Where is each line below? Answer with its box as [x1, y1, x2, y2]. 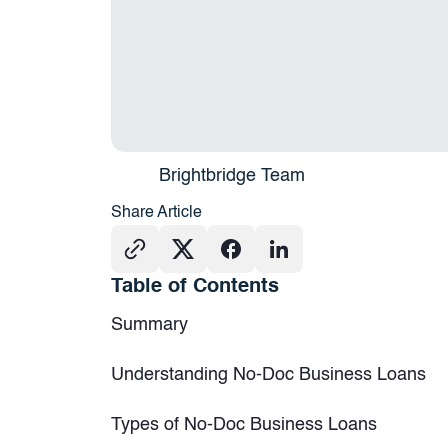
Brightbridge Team [158, 167, 305, 185]
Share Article [110, 205, 202, 221]
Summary [110, 316, 188, 334]
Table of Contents [110, 277, 279, 297]
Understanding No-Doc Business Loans [110, 366, 426, 384]
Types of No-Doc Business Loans [110, 416, 377, 434]
